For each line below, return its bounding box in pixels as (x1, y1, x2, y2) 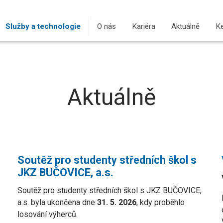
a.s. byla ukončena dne (17, 198, 97, 207)
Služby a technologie (5, 22, 81, 31)
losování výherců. (17, 210, 78, 219)
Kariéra (132, 22, 155, 31)
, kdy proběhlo (136, 198, 185, 207)
